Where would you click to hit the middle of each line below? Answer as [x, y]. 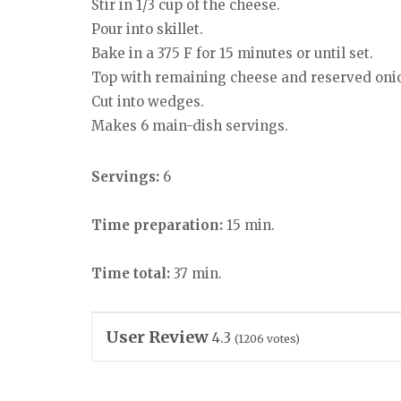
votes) [282, 339]
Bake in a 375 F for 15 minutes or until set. [232, 53]
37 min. [196, 273]
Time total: [131, 273]
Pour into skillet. [147, 29]
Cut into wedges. [148, 101]
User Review [157, 337]
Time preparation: [157, 225]
